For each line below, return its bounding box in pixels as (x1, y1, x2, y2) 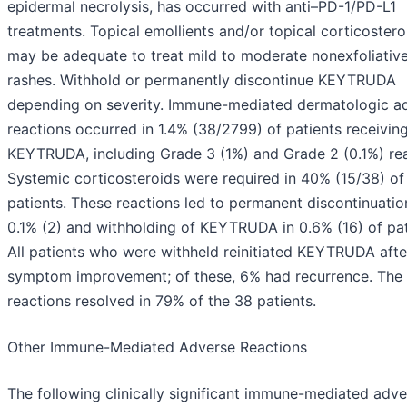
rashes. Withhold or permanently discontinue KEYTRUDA (7, 71, 396, 90)
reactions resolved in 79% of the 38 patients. (7, 292, 316, 311)
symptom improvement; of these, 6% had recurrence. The (7, 267, 402, 286)
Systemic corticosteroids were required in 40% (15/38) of (7, 169, 404, 188)
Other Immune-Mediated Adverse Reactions (7, 338, 307, 357)
